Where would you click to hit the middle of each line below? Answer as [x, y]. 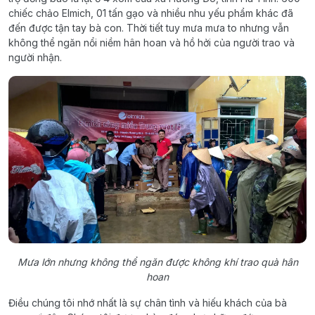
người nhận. [35, 57]
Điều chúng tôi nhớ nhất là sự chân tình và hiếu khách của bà [148, 303]
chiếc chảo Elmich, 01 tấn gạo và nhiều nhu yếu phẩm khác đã [151, 13]
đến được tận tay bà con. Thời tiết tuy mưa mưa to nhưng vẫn [149, 27]
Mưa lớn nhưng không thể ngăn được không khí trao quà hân [157, 262]
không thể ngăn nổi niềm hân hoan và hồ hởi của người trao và [152, 42]
